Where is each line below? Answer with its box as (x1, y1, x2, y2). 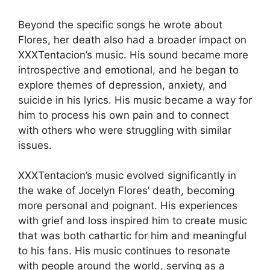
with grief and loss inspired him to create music (18, 215, 247, 227)
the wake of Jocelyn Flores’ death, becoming (18, 184, 234, 197)
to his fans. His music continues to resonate (18, 245, 230, 257)
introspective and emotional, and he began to (18, 63, 239, 76)
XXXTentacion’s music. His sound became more (18, 48, 248, 61)
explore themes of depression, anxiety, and (18, 78, 227, 91)
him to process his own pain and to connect (18, 108, 229, 121)
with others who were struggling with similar (18, 124, 231, 136)
